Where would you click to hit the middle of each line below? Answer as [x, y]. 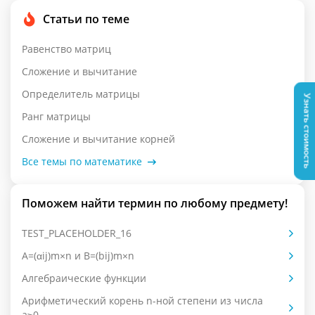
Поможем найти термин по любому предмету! [155, 203]
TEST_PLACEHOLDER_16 [77, 233]
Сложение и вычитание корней [98, 139]
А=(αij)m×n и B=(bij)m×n [78, 256]
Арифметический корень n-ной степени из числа [142, 301]
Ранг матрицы [56, 116]
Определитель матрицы [81, 94]
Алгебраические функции [84, 278]
